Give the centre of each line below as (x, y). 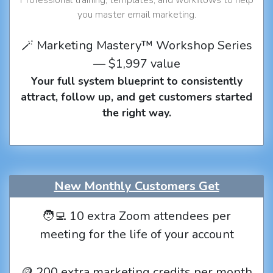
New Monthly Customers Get (136, 186)
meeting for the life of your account (136, 234)
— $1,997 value (136, 63)
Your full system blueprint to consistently (136, 81)
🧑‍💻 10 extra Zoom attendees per (136, 216)
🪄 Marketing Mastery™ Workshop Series (136, 45)
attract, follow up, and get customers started (136, 97)
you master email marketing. (136, 14)
